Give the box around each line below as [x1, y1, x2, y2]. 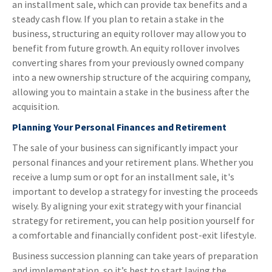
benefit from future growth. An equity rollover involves [12, 42, 240, 55]
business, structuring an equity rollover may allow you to [12, 27, 246, 40]
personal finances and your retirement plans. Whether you [12, 156, 253, 169]
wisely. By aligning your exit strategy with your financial [12, 200, 242, 212]
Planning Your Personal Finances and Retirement [12, 121, 226, 134]
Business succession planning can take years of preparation [12, 250, 258, 262]
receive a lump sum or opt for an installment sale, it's [12, 171, 234, 183]
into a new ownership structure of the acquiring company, [12, 71, 251, 84]
